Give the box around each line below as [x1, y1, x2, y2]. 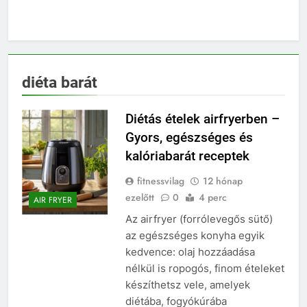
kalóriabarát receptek [125, 147, 249, 164]
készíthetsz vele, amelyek [125, 278, 250, 291]
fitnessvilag [136, 173, 184, 188]
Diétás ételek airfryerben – [125, 110, 280, 127]
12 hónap [202, 173, 243, 188]
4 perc [198, 190, 227, 204]
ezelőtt [125, 190, 154, 204]
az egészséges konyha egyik [125, 228, 265, 242]
